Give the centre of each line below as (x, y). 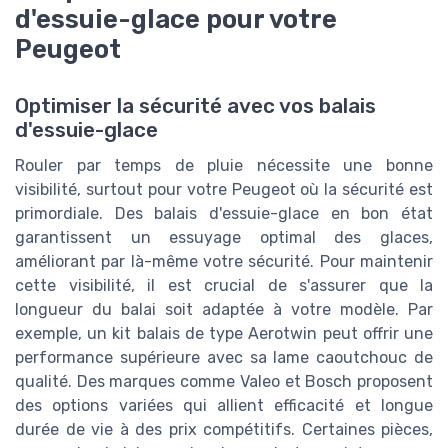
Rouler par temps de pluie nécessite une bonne (224, 165)
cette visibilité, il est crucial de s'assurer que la (224, 285)
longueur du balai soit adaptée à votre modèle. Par (224, 309)
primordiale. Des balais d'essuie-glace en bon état (224, 213)
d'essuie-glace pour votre (176, 19)
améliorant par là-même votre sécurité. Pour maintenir (224, 261)
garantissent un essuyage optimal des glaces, (224, 237)
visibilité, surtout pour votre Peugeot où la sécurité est (224, 189)
